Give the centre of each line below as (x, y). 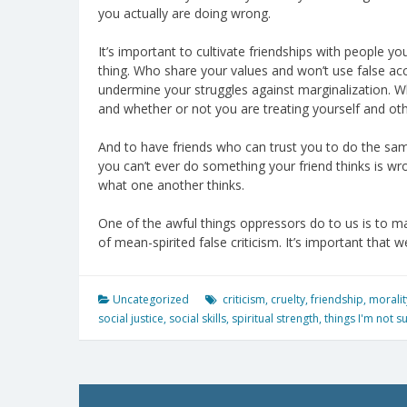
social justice (131, 318)
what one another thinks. (171, 184)
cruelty (288, 299)
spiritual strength (275, 318)
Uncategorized (151, 299)
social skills (198, 318)
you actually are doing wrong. (184, 13)
